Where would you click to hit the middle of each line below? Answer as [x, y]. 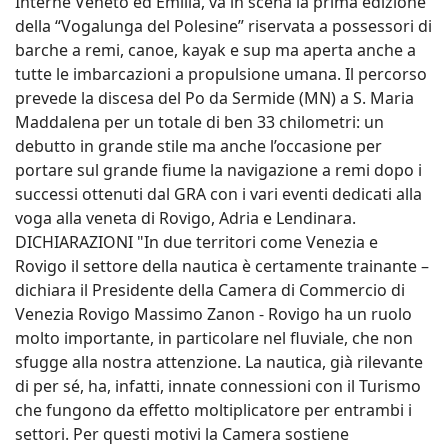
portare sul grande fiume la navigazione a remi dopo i [218, 169]
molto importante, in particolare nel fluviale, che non [214, 337]
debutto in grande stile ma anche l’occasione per [198, 145]
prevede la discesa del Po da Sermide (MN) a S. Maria [214, 97]
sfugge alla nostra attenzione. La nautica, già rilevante [219, 361]
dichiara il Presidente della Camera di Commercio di [210, 289]
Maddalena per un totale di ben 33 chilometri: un [199, 121]
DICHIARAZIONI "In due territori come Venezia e [196, 241]
